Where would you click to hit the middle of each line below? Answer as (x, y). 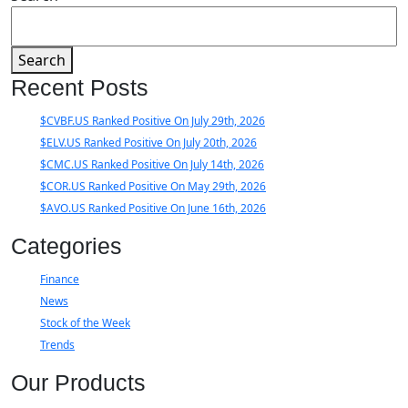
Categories (66, 246)
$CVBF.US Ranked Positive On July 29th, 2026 (153, 121)
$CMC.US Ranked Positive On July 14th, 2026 (152, 165)
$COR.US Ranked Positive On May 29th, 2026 (153, 187)
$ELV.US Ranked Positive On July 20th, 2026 (148, 143)
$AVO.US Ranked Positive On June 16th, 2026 (153, 209)
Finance (60, 280)
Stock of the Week (85, 323)
